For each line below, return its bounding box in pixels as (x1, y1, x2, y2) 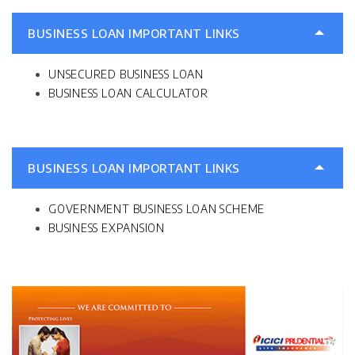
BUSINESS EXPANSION (48, 221, 166, 235)
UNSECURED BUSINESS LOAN (48, 67, 204, 82)
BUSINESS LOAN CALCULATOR (48, 86, 208, 101)
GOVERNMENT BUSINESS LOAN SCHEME (48, 202, 265, 216)
